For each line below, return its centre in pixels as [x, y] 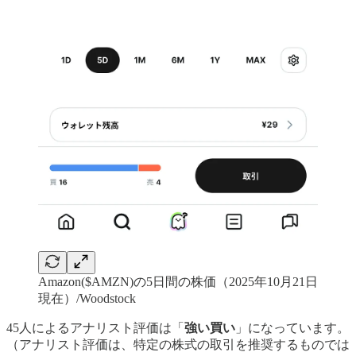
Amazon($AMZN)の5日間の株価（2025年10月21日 [178, 281]
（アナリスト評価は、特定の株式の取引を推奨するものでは [178, 344]
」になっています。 [292, 327]
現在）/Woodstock [87, 298]
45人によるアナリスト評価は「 [95, 327]
